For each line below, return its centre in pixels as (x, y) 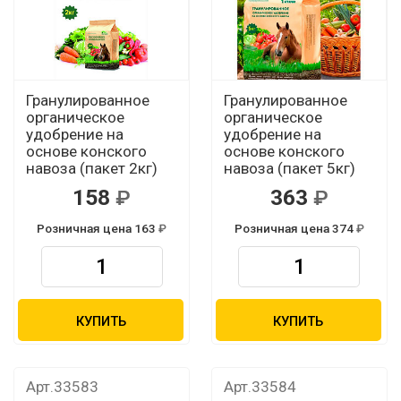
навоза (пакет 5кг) (289, 168)
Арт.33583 (62, 386)
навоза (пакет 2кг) (91, 168)
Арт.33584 (260, 386)
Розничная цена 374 (295, 228)
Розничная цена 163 (97, 228)
